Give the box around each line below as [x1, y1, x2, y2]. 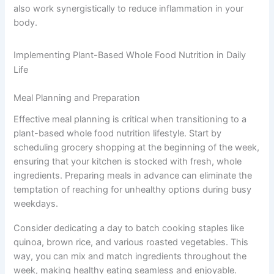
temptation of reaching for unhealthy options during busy [13, 183, 252, 195]
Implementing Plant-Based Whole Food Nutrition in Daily [13, 49, 246, 61]
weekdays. [13, 198, 59, 209]
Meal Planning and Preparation [13, 92, 141, 103]
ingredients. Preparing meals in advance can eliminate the [13, 169, 253, 181]
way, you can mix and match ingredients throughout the [13, 251, 247, 262]
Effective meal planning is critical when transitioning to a [13, 113, 247, 125]
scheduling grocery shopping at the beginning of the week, [13, 141, 260, 153]
